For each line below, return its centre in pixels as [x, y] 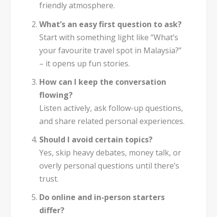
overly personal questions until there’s [109, 165]
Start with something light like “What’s [108, 37]
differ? [52, 210]
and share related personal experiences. [112, 121]
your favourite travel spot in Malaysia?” [110, 50]
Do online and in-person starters [102, 197]
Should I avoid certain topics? [96, 139]
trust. [49, 178]
